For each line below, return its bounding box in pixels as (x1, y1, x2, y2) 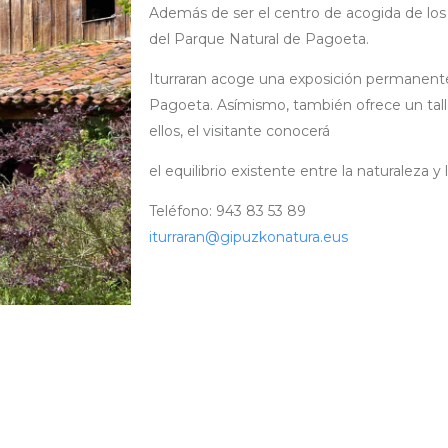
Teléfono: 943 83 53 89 (148, 202, 306, 220)
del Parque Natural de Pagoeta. (148, 30, 369, 48)
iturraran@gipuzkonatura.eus (148, 228, 348, 246)
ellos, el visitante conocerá (148, 122, 330, 140)
